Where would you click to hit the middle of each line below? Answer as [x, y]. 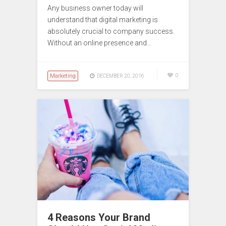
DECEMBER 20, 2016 [121, 76]
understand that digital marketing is [103, 19]
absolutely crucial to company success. [111, 31]
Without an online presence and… [99, 43]
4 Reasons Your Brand [99, 217]
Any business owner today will [95, 8]
